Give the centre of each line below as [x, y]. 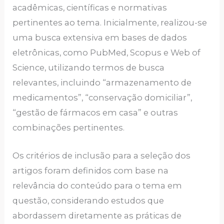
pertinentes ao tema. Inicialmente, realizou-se [110, 22]
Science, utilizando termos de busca [89, 67]
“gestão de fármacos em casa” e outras [95, 112]
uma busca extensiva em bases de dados [100, 37]
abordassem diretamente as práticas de [97, 216]
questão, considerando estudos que [88, 201]
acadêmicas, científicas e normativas [90, 7]
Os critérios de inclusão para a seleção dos [102, 156]
